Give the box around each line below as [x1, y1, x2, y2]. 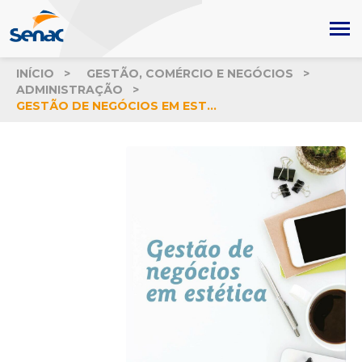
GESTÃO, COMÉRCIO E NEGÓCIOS [86, 66, 293, 81]
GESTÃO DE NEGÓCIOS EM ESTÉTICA [207, 99, 217, 113]
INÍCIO [16, 66, 54, 81]
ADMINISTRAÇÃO [16, 82, 123, 97]
